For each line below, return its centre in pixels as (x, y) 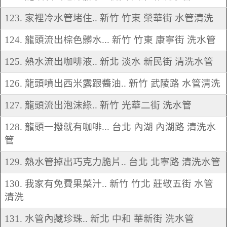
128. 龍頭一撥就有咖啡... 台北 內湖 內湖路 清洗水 (110, 127)
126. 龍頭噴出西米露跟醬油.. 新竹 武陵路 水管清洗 (112, 84)
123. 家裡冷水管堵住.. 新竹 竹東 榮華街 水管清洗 (109, 18)
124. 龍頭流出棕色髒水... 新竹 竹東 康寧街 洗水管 (110, 40)
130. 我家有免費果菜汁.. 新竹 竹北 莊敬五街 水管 (109, 184)
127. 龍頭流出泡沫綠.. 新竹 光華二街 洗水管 (98, 105)
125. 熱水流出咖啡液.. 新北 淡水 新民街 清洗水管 (109, 62)
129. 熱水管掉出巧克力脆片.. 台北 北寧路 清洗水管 (112, 162)
